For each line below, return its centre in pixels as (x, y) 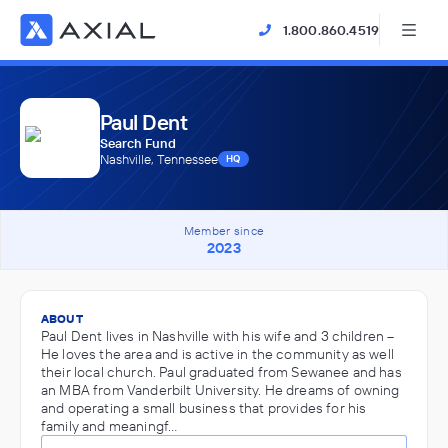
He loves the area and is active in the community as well (217, 354)
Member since (224, 230)
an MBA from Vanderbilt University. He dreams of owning (220, 390)
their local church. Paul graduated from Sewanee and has (221, 372)
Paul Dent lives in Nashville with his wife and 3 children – (218, 336)
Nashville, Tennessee (159, 159)
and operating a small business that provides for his (204, 408)
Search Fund (138, 143)
